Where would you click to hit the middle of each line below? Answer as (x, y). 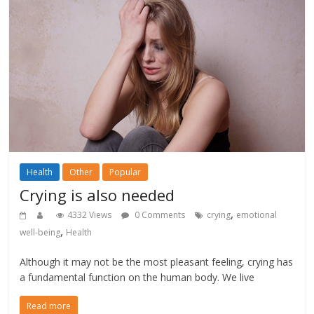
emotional (257, 215)
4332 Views (90, 215)
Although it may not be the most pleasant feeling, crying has (157, 262)
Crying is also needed (97, 195)
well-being (40, 233)
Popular (125, 172)
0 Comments (159, 215)
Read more (49, 306)
